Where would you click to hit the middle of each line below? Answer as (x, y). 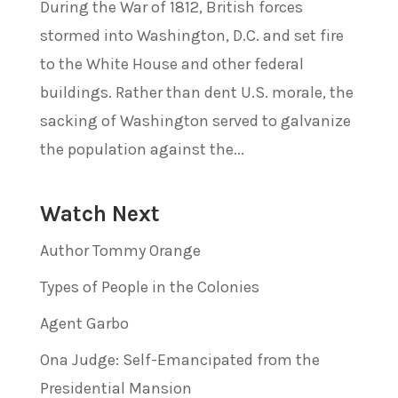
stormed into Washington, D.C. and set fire (191, 35)
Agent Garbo (84, 323)
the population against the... (142, 149)
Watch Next (99, 213)
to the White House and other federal (171, 64)
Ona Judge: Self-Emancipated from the (179, 359)
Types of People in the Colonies (149, 287)
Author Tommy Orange (120, 250)
